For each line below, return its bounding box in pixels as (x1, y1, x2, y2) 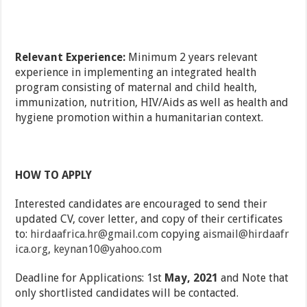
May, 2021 (162, 271, 219, 285)
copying (158, 228, 204, 241)
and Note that (218, 271, 289, 285)
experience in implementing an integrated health (15, 66, 257, 79)
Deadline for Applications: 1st (15, 271, 162, 285)
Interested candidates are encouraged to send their (15, 197, 268, 211)
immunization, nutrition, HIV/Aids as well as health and (15, 96, 289, 110)
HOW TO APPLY (15, 169, 93, 182)
